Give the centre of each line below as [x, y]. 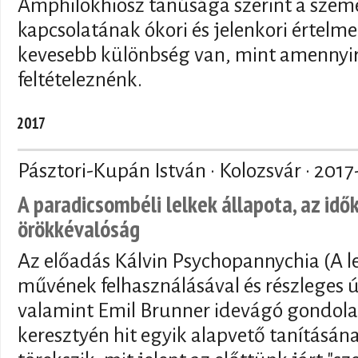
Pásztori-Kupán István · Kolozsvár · [166, 171]
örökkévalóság [79, 228]
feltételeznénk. [80, 80]
